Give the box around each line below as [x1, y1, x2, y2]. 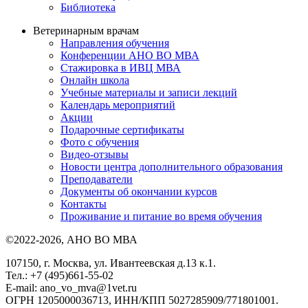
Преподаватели [60, 173, 133, 185]
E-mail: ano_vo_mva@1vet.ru [5, 281, 137, 294]
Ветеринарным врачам [33, 24, 139, 36]
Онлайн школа [60, 74, 129, 86]
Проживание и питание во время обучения [60, 210, 262, 222]
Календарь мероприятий [60, 98, 175, 111]
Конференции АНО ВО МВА [60, 49, 199, 61]
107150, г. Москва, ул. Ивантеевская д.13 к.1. [5, 256, 216, 269]
